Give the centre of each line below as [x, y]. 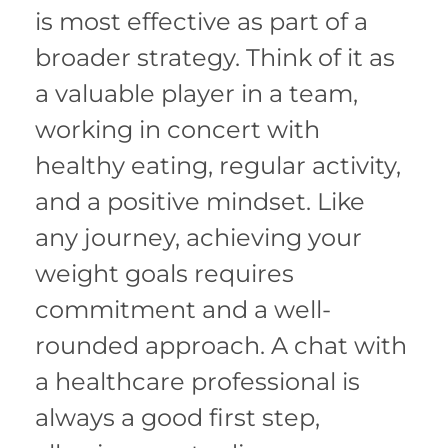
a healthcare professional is [197, 381]
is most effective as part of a [201, 21]
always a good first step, [177, 417]
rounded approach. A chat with [221, 345]
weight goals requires [164, 273]
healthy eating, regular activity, [218, 165]
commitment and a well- [183, 309]
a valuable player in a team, [196, 93]
